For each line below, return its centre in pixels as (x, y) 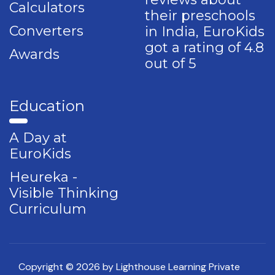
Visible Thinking (64, 193)
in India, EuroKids (205, 31)
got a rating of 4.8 (204, 47)
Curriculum (48, 209)
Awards (34, 54)
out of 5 (170, 63)
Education (47, 106)
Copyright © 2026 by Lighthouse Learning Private (129, 266)
